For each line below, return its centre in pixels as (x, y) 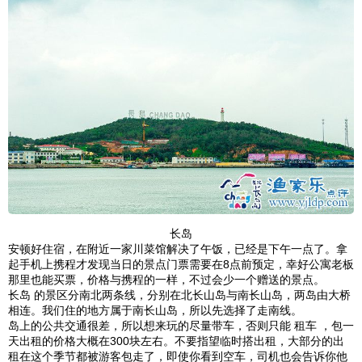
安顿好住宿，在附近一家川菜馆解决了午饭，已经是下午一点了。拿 (178, 249)
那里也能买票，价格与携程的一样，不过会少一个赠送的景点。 (166, 280)
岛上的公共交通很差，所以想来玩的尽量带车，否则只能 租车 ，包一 (181, 326)
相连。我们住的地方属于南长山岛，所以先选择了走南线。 (155, 311)
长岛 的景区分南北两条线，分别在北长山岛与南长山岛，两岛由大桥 (179, 295)
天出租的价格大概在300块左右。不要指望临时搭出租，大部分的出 (176, 341)
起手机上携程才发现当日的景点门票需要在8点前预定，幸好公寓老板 (181, 265)
